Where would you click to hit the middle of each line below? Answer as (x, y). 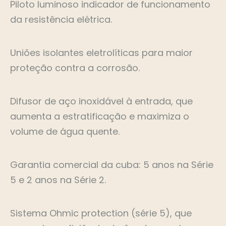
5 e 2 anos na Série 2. (58, 180)
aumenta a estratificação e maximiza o (100, 117)
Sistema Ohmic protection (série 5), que (101, 213)
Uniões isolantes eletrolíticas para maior (101, 53)
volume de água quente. (65, 132)
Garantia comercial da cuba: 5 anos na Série (112, 165)
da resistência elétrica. (61, 20)
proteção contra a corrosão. (75, 68)
